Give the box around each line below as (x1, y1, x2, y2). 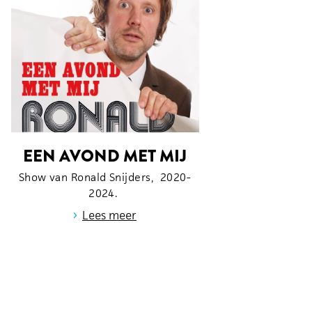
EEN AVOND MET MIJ (23, 143, 187, 168)
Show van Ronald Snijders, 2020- (18, 169, 192, 185)
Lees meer (82, 207, 136, 223)
